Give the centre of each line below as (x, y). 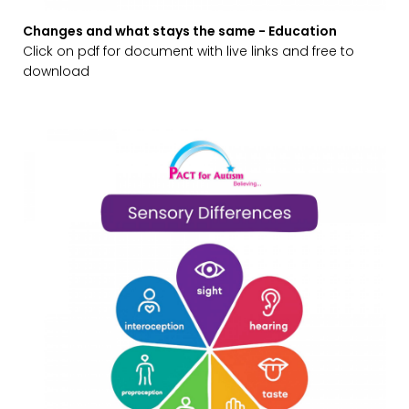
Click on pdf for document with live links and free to (189, 51)
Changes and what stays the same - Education (180, 31)
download (56, 71)
